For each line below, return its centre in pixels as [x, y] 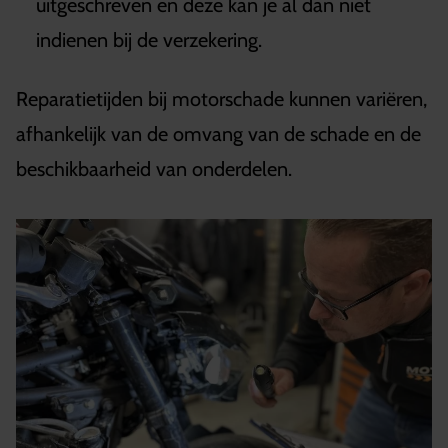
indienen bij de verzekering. [151, 39]
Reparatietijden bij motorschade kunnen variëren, [221, 98]
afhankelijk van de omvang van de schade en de [218, 133]
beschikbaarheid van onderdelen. [154, 168]
